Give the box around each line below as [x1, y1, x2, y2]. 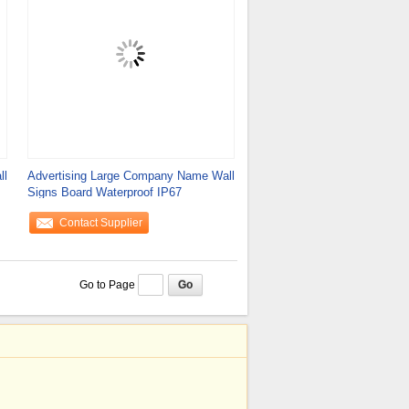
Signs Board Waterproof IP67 [26, 185, 182, 199]
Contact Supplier [58, 216, 142, 229]
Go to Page [79, 278, 138, 291]
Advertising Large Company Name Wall [26, 169, 235, 183]
